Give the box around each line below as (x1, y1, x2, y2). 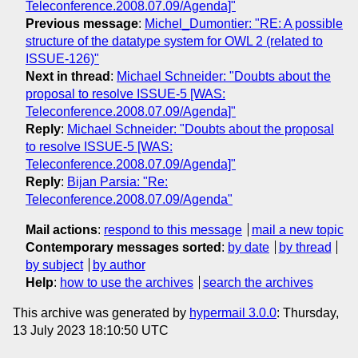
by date (228, 240, 269, 254)
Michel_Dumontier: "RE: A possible (145, 16, 343, 30)
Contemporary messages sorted (26, 240, 221, 254)
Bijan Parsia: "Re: (67, 174, 168, 189)
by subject (26, 257, 83, 272)
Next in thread (26, 69, 110, 83)
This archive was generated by (13, 305, 189, 320)
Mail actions (26, 222, 97, 237)
